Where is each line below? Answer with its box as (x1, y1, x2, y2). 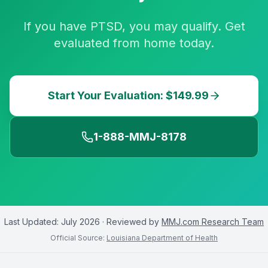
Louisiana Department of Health (106, 233, 218, 242)
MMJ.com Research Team (162, 217, 264, 227)
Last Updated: (4, 217, 61, 227)
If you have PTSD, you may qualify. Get (23, 19, 245, 33)
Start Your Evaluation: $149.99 (47, 89, 209, 102)
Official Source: (50, 233, 106, 242)
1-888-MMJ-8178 (93, 130, 187, 143)
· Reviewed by (100, 217, 162, 227)
